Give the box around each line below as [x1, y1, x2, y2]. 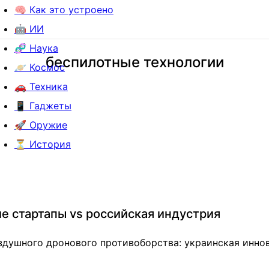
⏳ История [14, 138, 71, 150]
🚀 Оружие [14, 119, 67, 131]
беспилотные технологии [45, 53, 224, 71]
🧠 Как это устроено [14, 4, 113, 16]
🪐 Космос [14, 61, 65, 73]
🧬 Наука [14, 42, 58, 54]
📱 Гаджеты [14, 100, 71, 112]
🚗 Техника [14, 80, 68, 92]
